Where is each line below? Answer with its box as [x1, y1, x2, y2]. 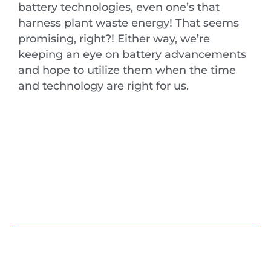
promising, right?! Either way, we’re [18, 32, 210, 45]
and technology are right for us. [18, 79, 189, 93]
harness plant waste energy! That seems [18, 16, 239, 30]
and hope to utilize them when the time [18, 64, 236, 77]
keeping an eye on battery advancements [18, 48, 246, 61]
